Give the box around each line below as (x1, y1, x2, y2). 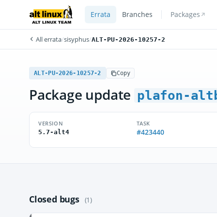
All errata (34, 35, 62, 44)
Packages (170, 10, 200, 19)
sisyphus (64, 35, 89, 44)
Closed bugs (29, 193, 82, 205)
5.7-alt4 (38, 128, 69, 136)
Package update (29, 85, 134, 104)
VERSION (38, 120, 63, 127)
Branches (122, 10, 153, 19)
